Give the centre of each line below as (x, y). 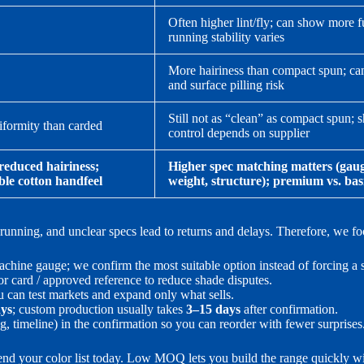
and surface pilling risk (226, 84)
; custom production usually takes (99, 310)
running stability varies (226, 37)
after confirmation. (289, 310)
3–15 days (213, 310)
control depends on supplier (239, 132)
